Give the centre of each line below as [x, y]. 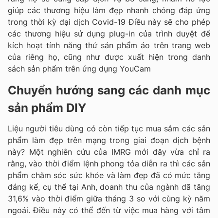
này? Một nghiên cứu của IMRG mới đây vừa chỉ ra [109, 152]
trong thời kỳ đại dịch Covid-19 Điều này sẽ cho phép [109, 22]
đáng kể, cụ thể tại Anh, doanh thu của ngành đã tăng [109, 187]
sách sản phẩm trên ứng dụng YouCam [79, 68]
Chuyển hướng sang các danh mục [109, 90]
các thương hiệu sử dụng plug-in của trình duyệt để [109, 33]
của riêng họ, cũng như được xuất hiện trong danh [109, 57]
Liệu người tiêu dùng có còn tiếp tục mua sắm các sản [109, 128]
